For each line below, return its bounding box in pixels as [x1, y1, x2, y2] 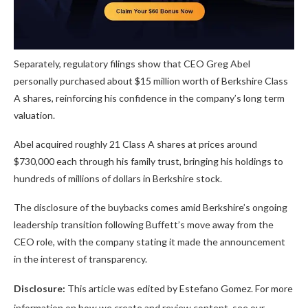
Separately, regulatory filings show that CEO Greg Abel [14, 57, 250, 69]
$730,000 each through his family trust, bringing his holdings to [14, 155, 283, 167]
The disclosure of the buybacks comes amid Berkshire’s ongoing [14, 201, 287, 213]
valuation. [14, 109, 55, 121]
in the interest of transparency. [14, 252, 147, 265]
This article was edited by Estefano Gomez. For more [65, 282, 293, 294]
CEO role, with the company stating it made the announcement [14, 235, 285, 247]
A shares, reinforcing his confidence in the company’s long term [14, 91, 285, 104]
